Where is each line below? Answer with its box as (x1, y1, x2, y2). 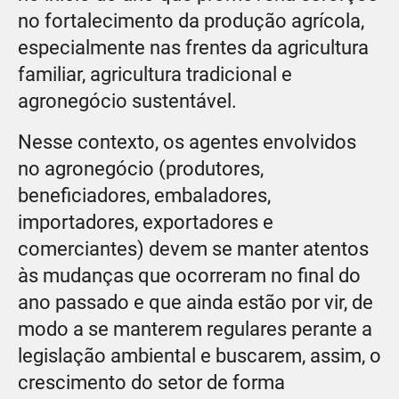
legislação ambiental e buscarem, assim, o (18, 344, 381, 367)
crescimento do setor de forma (18, 370, 285, 394)
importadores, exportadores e (18, 210, 273, 233)
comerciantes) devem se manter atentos (18, 237, 369, 260)
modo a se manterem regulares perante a (18, 317, 372, 340)
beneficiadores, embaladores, (18, 183, 271, 207)
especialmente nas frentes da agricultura (18, 36, 369, 59)
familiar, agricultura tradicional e (18, 62, 292, 85)
